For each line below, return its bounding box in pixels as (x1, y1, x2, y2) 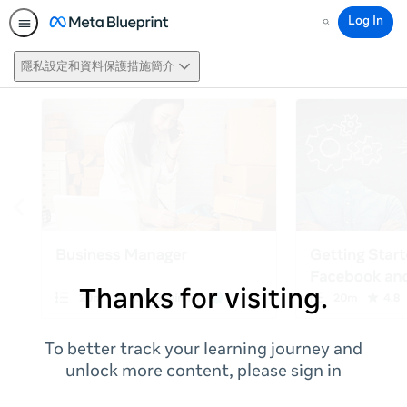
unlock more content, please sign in (65, 364, 342, 381)
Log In (348, 16, 383, 28)
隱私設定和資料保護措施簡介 (21, 60, 174, 74)
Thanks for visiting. (79, 288, 328, 315)
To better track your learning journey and (45, 342, 362, 359)
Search (319, 23, 358, 35)
